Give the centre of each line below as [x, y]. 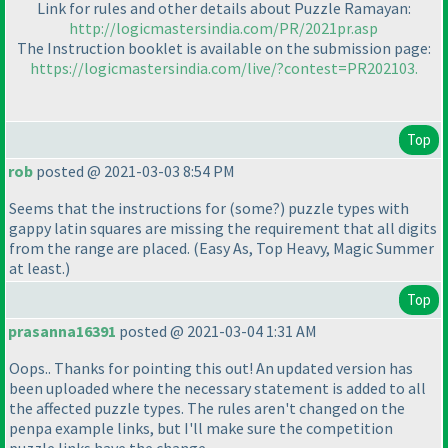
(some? [254, 208]
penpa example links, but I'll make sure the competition [201, 428]
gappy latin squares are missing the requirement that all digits [223, 228]
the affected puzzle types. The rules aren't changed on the [207, 408]
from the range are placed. [101, 248]
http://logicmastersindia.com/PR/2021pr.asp [223, 28]
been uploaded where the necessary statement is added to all [217, 388]
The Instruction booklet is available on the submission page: [223, 48]
